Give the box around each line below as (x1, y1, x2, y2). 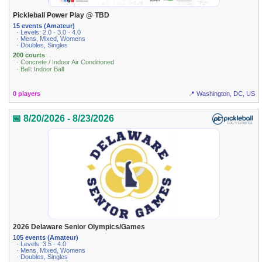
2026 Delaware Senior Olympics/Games (13, 223, 146, 232)
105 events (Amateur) (13, 234, 79, 242)
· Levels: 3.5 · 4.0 (16, 240, 67, 248)
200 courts (13, 51, 46, 59)
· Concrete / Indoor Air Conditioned (16, 58, 115, 66)
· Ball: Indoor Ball (16, 65, 64, 73)
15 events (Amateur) (13, 22, 75, 29)
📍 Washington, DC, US (188, 89, 255, 97)
